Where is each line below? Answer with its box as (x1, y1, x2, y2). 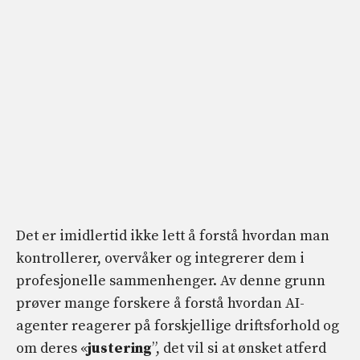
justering (88, 339, 152, 358)
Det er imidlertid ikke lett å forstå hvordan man (16, 227, 329, 245)
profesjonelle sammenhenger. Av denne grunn (16, 272, 325, 290)
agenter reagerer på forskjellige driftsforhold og (16, 317, 339, 335)
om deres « (16, 339, 88, 358)
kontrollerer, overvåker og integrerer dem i (16, 249, 305, 268)
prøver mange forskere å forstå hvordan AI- (16, 294, 305, 313)
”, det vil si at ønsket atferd (152, 339, 326, 358)
